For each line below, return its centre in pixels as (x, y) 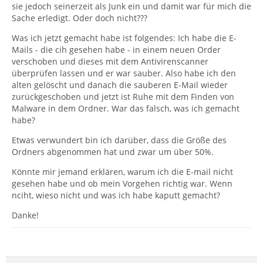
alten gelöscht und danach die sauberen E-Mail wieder (120, 85)
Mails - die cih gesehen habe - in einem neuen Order (116, 50)
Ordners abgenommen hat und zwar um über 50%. (113, 152)
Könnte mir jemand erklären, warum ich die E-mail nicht (122, 172)
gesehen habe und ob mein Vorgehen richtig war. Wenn (122, 183)
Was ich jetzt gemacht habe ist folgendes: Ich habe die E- (124, 38)
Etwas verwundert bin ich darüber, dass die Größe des (119, 140)
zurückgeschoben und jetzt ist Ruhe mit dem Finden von (123, 97)
